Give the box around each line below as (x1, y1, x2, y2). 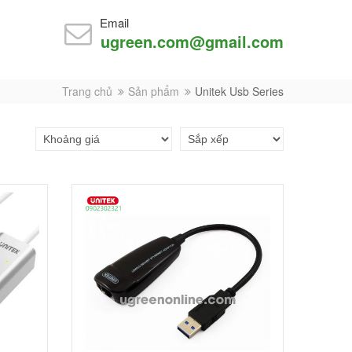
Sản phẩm (128, 83, 179, 99)
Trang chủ (62, 83, 112, 99)
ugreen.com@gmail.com (101, 30, 284, 53)
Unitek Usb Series (195, 83, 284, 99)
